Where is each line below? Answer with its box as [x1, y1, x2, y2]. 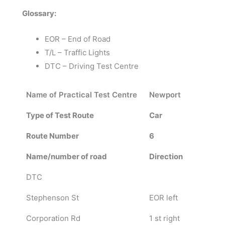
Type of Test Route [26, 110, 94, 120]
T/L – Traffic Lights [45, 48, 110, 57]
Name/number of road [26, 151, 107, 161]
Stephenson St [26, 192, 79, 202]
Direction [149, 151, 183, 161]
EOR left [149, 192, 178, 202]
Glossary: [22, 9, 56, 18]
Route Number [26, 131, 79, 141]
